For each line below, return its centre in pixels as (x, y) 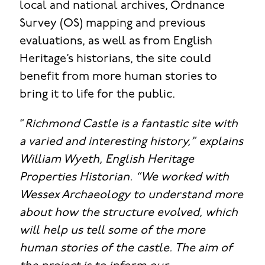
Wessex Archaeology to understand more (131, 195)
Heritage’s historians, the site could (115, 59)
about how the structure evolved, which (128, 213)
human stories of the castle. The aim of (126, 248)
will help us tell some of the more (112, 230)
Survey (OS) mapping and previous (112, 23)
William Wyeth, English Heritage (106, 159)
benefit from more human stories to (118, 77)
